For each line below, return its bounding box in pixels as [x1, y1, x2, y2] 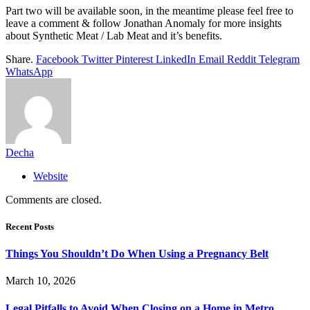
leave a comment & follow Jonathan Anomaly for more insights [6, 17, 282, 29]
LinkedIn [156, 53, 196, 65]
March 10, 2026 [6, 275, 75, 287]
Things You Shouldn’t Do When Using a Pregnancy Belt [6, 248, 268, 260]
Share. [6, 53, 33, 65]
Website [33, 170, 68, 182]
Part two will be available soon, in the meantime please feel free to [6, 4, 293, 17]
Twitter [82, 53, 113, 65]
